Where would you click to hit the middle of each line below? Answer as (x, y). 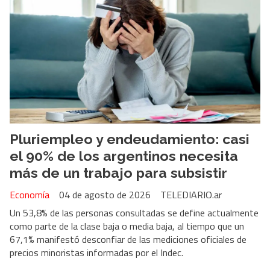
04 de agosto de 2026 (105, 195)
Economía (30, 195)
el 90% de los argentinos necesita (124, 155)
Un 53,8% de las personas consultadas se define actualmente (134, 213)
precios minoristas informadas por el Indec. (96, 253)
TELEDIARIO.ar (191, 195)
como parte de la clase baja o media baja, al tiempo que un (127, 226)
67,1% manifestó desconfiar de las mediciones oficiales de (128, 240)
